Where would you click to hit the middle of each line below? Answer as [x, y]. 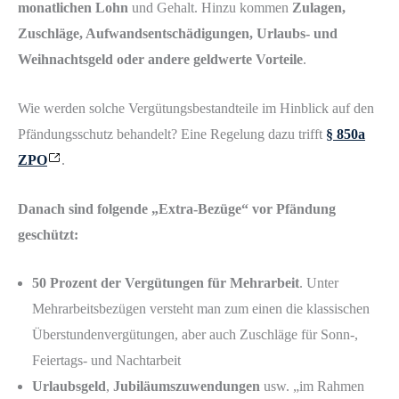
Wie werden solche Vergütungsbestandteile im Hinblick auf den [196, 108]
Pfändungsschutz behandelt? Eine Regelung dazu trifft [172, 134]
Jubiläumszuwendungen [187, 387]
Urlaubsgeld [69, 387]
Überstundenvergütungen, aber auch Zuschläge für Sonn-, [195, 335]
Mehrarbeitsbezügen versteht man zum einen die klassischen [201, 309]
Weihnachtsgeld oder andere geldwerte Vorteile [160, 60]
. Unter [319, 283]
